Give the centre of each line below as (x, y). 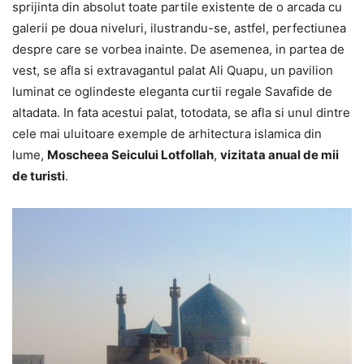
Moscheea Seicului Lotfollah (130, 154)
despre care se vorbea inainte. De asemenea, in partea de (178, 49)
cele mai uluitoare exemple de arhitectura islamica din (167, 133)
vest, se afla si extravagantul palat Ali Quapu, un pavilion (173, 70)
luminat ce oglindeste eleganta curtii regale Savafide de (172, 91)
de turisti (39, 175)
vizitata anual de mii (279, 154)
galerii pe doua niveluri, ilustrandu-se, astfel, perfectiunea (179, 28)
